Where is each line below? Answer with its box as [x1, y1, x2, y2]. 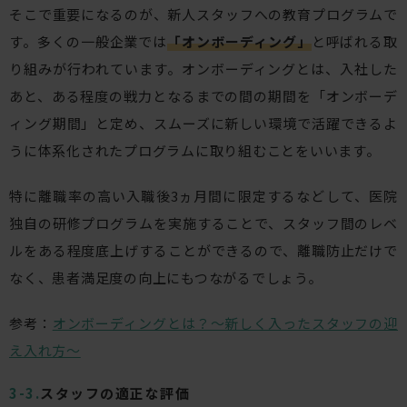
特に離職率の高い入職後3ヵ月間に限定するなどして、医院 [9, 186, 398, 206]
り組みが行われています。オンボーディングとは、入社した [9, 59, 398, 79]
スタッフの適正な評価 [40, 383, 190, 403]
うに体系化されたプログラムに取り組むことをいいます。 [9, 141, 381, 161]
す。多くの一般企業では [9, 32, 168, 52]
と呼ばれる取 [311, 32, 399, 52]
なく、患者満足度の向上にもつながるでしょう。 [9, 268, 323, 288]
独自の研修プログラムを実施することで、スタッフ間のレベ [9, 213, 398, 233]
